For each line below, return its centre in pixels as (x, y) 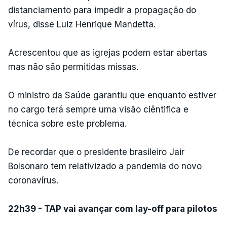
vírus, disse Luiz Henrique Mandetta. (82, 24)
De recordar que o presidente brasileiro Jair (96, 152)
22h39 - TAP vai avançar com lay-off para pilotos (113, 209)
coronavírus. (33, 180)
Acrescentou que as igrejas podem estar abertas (108, 52)
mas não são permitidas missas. (73, 67)
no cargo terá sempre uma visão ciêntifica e (98, 109)
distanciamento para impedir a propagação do (102, 10)
